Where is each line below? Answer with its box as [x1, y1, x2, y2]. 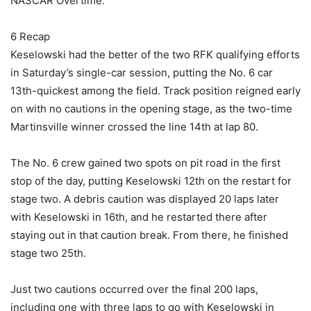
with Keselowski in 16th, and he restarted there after [10, 210, 267, 224]
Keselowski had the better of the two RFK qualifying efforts [10, 47, 300, 61]
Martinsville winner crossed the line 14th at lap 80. [10, 119, 258, 133]
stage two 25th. [10, 246, 86, 260]
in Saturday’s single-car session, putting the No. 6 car [10, 65, 273, 79]
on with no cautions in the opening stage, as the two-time [10, 101, 292, 115]
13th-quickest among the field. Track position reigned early [10, 83, 301, 97]
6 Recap [10, 29, 50, 43]
